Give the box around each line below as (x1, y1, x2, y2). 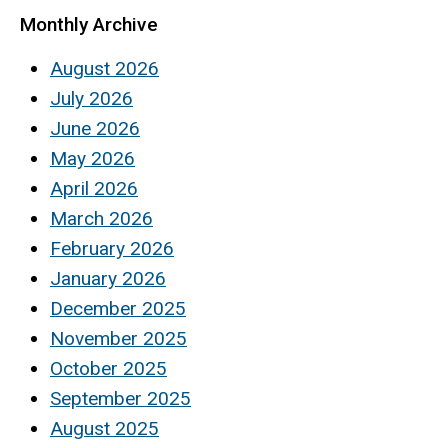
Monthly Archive (20, 13, 158, 37)
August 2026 (50, 57, 159, 81)
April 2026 (50, 177, 138, 201)
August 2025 (50, 417, 159, 441)
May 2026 (50, 147, 135, 171)
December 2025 (50, 297, 186, 321)
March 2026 (50, 207, 153, 231)
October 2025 (50, 357, 167, 381)
